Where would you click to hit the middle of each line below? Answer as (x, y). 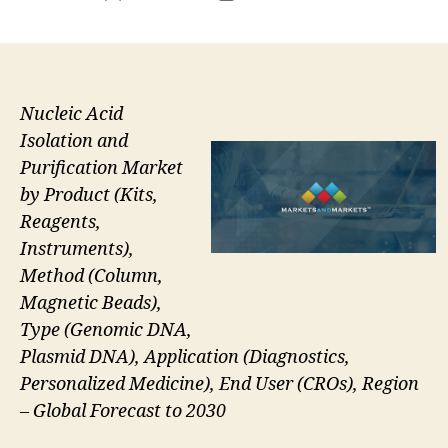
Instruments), (77, 249)
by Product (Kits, (89, 195)
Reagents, (60, 222)
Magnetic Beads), (91, 303)
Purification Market (101, 168)
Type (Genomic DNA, (106, 330)
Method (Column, (91, 276)
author (135, 14)
